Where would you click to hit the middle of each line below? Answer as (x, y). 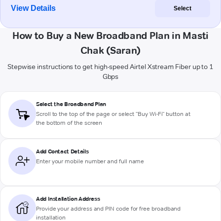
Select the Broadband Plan (71, 104)
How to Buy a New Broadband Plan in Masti (110, 36)
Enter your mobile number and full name (90, 161)
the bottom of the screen (69, 123)
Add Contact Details (62, 151)
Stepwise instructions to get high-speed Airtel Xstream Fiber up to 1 (110, 67)
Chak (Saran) (110, 51)
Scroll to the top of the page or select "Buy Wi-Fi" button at (113, 114)
